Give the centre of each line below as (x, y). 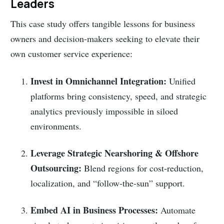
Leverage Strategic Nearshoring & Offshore (115, 153)
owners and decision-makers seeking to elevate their (105, 39)
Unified (181, 81)
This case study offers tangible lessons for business (103, 24)
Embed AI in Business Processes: (94, 210)
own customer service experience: (72, 54)
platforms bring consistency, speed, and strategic (119, 96)
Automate (177, 210)
